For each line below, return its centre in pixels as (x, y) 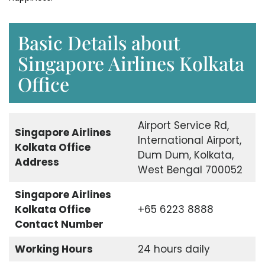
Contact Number (59, 224)
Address (37, 162)
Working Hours (54, 249)
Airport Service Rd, (183, 126)
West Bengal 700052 (190, 170)
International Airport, (189, 140)
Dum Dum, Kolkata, (185, 155)
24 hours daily (174, 249)
